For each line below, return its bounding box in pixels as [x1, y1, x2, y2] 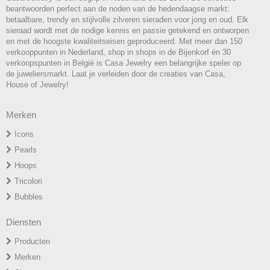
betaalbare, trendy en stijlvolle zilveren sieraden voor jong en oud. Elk [6, 15, 248, 25]
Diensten [6, 217, 41, 228]
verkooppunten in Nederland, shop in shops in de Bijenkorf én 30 [6, 48, 231, 57]
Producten [14, 237, 50, 246]
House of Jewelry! [6, 80, 69, 90]
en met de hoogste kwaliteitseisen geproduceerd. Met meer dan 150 [6, 37, 242, 46]
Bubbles [14, 192, 43, 202]
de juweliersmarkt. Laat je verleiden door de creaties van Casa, [6, 69, 225, 79]
